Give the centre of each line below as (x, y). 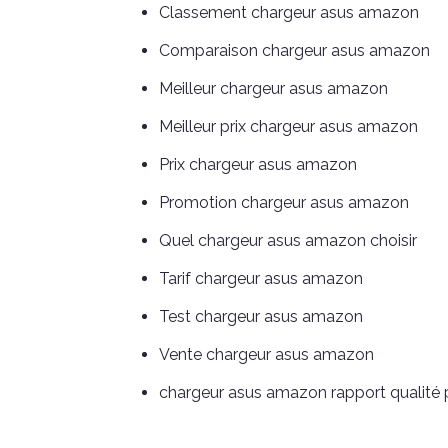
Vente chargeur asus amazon (266, 355)
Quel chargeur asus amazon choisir (288, 241)
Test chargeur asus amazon (261, 317)
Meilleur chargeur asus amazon (273, 89)
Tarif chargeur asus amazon (261, 279)
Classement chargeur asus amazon (289, 13)
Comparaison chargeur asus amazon (294, 51)
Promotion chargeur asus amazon (284, 203)
